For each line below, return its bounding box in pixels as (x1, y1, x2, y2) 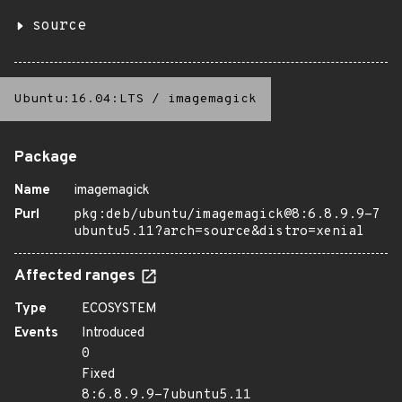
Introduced (82, 325, 144, 342)
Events (14, 325, 58, 342)
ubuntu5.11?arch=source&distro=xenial (74, 223, 364, 240)
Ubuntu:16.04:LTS (14, 92, 144, 107)
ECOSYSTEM (82, 301, 157, 318)
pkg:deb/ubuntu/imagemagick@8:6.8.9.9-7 (74, 206, 380, 223)
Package (14, 148, 77, 168)
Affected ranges (14, 267, 139, 286)
